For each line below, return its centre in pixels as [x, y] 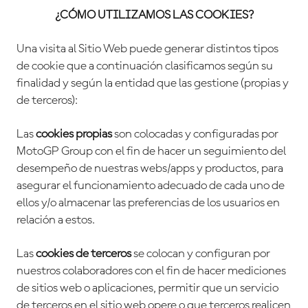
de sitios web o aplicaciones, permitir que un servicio [147, 288]
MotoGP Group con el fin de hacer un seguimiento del [151, 151]
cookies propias [74, 134]
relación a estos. [56, 220]
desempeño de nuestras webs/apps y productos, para [150, 168]
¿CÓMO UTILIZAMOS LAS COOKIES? [154, 15]
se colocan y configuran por [201, 254]
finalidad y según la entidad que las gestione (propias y [153, 83]
